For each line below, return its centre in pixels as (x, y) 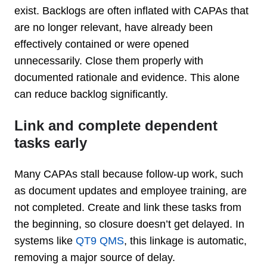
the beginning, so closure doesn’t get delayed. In (129, 224)
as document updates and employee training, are (131, 190)
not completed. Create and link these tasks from (128, 207)
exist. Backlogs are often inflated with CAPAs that (131, 10)
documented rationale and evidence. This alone (127, 77)
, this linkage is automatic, (185, 240)
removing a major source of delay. (95, 257)
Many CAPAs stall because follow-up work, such (129, 174)
